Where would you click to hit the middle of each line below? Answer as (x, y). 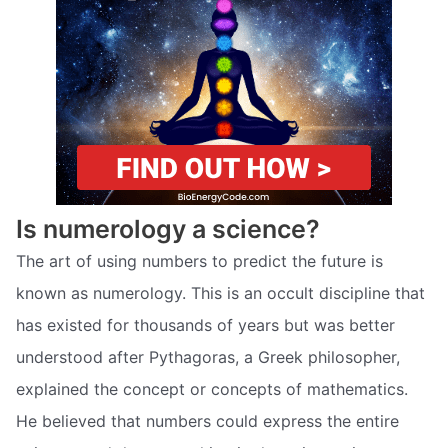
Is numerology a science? (168, 229)
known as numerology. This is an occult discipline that (220, 293)
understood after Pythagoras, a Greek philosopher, (208, 357)
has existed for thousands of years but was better (205, 325)
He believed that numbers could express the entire (207, 421)
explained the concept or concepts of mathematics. (212, 389)
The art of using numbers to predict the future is (199, 261)
